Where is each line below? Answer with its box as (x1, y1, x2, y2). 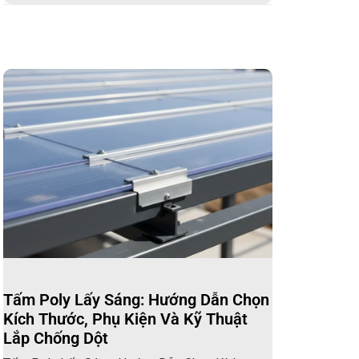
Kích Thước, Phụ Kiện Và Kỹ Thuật (3, 309, 248, 329)
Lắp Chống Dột (3, 328, 109, 348)
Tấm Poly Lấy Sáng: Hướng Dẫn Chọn (3, 289, 270, 309)
